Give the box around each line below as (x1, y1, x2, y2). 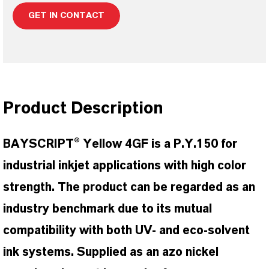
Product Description (3, 100, 163, 117)
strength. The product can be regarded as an (3, 181, 255, 193)
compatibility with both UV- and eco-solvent (3, 225, 250, 237)
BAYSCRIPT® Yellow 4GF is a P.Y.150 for (3, 138, 237, 150)
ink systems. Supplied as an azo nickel (3, 246, 219, 258)
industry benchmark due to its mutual (3, 203, 212, 215)
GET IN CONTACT (28, 11, 104, 20)
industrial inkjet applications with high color (3, 160, 246, 172)
